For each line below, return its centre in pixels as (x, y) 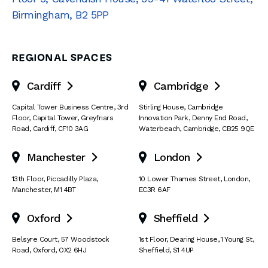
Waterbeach (159, 129)
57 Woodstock (85, 239)
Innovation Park (164, 118)
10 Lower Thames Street (179, 179)
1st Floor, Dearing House (178, 239)
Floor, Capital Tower (45, 118)
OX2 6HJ (73, 250)
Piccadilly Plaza (72, 179)
